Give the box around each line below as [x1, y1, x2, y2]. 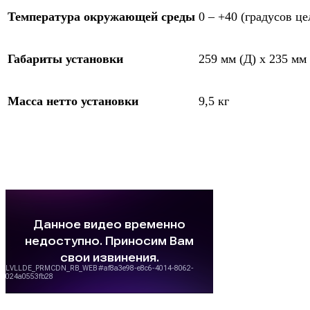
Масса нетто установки [8, 93, 138, 108]
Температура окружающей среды [8, 9, 195, 24]
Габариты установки [8, 51, 123, 66]
